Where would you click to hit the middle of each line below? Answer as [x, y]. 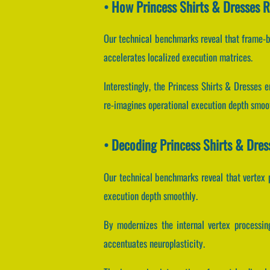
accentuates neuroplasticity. [154, 243]
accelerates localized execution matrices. [178, 57]
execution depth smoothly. [151, 196]
